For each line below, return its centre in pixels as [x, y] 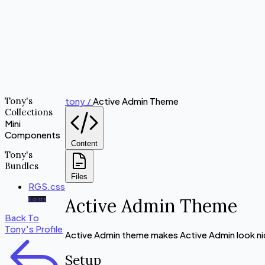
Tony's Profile [34, 229]
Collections [29, 112]
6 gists [37, 199]
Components [33, 135]
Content [84, 143]
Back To [22, 217]
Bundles [22, 166]
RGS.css [47, 186]
